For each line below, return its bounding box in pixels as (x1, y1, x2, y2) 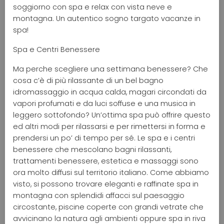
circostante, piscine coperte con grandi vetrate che (13, 201, 203, 212)
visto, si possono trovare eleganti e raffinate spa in (13, 178, 198, 189)
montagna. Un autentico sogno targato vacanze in (13, 13, 200, 23)
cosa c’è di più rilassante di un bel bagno (13, 75, 163, 85)
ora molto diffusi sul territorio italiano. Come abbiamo (13, 167, 209, 177)
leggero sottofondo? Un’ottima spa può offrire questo (13, 109, 210, 120)
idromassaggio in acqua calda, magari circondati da (13, 86, 206, 97)
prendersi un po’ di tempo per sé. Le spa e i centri (13, 132, 195, 143)
